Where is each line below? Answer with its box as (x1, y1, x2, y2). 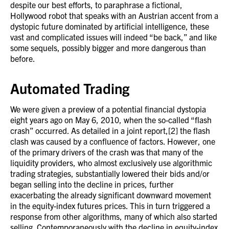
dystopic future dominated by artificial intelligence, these (10, 21, 209, 31)
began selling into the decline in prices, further (10, 179, 174, 189)
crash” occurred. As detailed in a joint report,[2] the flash (10, 125, 210, 135)
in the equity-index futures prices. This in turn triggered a (10, 200, 210, 211)
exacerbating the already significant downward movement (10, 190, 211, 200)
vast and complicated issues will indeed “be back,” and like (10, 32, 217, 42)
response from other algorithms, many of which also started (10, 211, 217, 221)
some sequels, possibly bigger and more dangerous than (10, 42, 206, 53)
